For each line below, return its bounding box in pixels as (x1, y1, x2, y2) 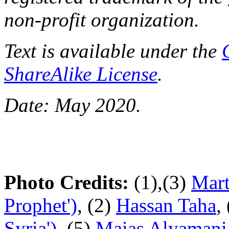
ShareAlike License (4, 62, 157, 85)
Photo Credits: (4, 171, 129, 193)
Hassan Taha (116, 194, 216, 216)
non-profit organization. (4, 8, 199, 31)
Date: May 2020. (4, 94, 141, 116)
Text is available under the (4, 39, 222, 62)
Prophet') (4, 194, 77, 216)
